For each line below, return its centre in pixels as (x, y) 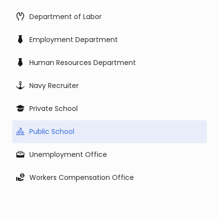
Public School (52, 131)
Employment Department (74, 40)
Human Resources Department (83, 63)
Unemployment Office (68, 154)
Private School (54, 109)
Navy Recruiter (54, 86)
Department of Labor (66, 17)
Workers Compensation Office (82, 177)
